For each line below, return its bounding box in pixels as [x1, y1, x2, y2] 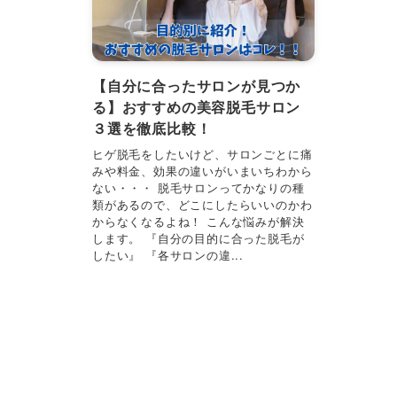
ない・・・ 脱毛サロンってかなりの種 [92, 178, 305, 196]
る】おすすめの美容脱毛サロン [92, 97, 301, 118]
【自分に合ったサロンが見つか [92, 75, 301, 97]
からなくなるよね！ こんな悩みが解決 [92, 212, 305, 230]
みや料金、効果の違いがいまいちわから [92, 161, 313, 179]
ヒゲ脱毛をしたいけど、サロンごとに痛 [92, 144, 313, 162]
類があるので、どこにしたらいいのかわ [92, 195, 313, 213]
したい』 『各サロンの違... [92, 245, 244, 263]
